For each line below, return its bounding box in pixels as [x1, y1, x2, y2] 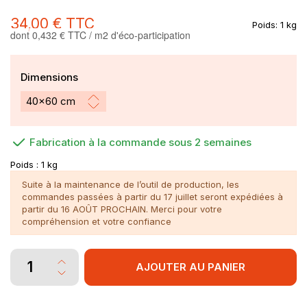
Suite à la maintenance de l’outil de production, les [22, 178, 240, 190]
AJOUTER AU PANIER [135, 260, 245, 273]
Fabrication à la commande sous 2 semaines [29, 136, 251, 149]
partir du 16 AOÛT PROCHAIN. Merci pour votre [22, 203, 223, 214]
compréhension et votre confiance [22, 215, 172, 227]
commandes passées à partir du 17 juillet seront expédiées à [22, 191, 284, 202]
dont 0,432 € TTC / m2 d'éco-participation [10, 28, 191, 42]
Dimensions [21, 70, 78, 84]
